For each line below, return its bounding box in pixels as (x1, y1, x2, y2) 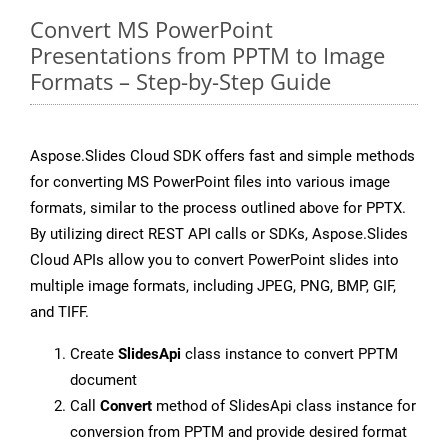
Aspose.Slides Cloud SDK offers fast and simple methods (30, 147, 415, 166)
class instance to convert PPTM (181, 345, 398, 364)
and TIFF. (30, 303, 89, 322)
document (70, 371, 137, 390)
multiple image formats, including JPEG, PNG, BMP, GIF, (30, 277, 396, 296)
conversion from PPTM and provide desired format (70, 423, 407, 442)
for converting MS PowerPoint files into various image (30, 173, 390, 192)
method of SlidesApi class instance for (152, 397, 416, 416)
